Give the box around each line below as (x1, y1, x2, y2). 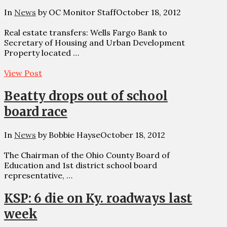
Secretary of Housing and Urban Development (4, 37, 185, 48)
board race (4, 103, 67, 120)
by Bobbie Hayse (36, 129, 100, 140)
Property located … (4, 47, 79, 58)
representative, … (4, 170, 72, 180)
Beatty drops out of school (4, 88, 168, 104)
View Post (4, 67, 42, 78)
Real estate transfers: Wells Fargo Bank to (4, 27, 167, 37)
